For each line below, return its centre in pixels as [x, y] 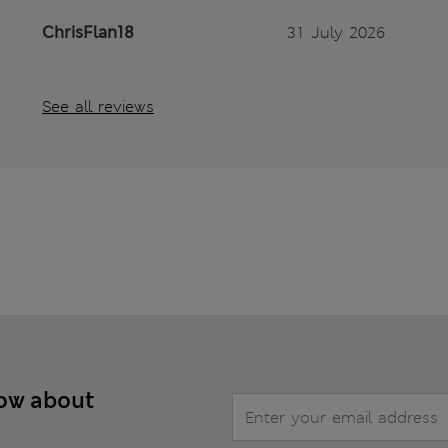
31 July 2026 [336, 33]
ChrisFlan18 [88, 33]
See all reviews [98, 107]
